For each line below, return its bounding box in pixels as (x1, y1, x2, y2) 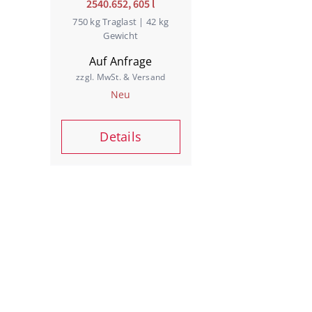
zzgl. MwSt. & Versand (76, 70, 166, 83)
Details (100, 127, 142, 145)
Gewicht (103, 29, 139, 42)
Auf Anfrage (88, 53, 153, 69)
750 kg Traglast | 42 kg (72, 15, 169, 28)
